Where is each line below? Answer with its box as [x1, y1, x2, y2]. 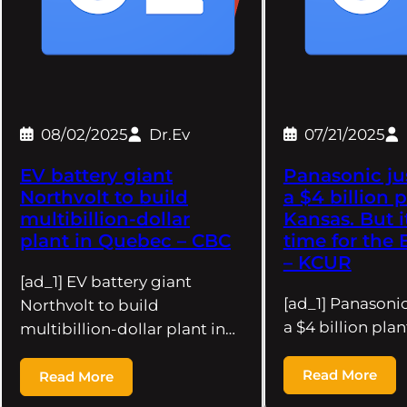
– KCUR [283, 252, 352, 274]
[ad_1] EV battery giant [20, 273, 192, 292]
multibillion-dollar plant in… [20, 320, 235, 339]
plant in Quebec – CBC [20, 230, 231, 253]
